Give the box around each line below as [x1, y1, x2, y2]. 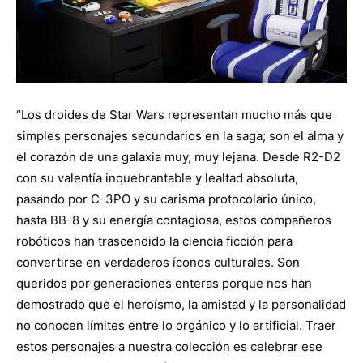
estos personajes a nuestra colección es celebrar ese [16, 338, 322, 354]
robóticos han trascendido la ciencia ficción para [16, 233, 293, 249]
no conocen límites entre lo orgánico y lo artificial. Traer [16, 317, 336, 333]
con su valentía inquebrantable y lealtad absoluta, [16, 169, 298, 186]
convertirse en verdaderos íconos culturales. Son [16, 254, 300, 270]
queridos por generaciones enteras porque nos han [16, 275, 312, 291]
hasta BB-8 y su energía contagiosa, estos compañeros [16, 211, 331, 228]
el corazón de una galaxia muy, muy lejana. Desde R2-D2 [16, 148, 340, 164]
